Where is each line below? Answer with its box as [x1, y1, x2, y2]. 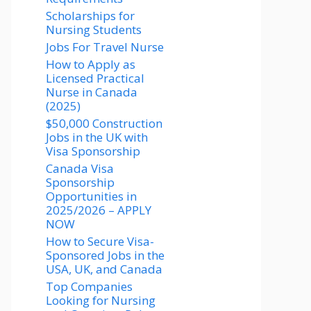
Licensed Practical [46, 70, 144, 86]
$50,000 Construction [46, 115, 162, 131]
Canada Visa [46, 160, 114, 176]
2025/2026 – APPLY [46, 202, 151, 218]
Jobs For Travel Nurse [46, 39, 164, 55]
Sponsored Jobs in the [46, 247, 165, 263]
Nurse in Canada [46, 84, 137, 100]
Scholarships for [46, 8, 135, 24]
